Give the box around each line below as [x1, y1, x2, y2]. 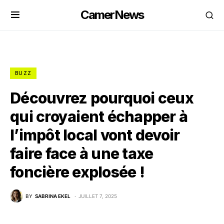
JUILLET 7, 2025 [78, 192, 117, 199]
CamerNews [80, 7, 144, 22]
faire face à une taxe [10, 144, 153, 162]
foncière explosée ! [10, 163, 144, 181]
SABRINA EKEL [35, 192, 70, 199]
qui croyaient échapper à [10, 107, 187, 125]
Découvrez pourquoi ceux [10, 89, 193, 107]
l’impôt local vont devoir [10, 126, 180, 144]
